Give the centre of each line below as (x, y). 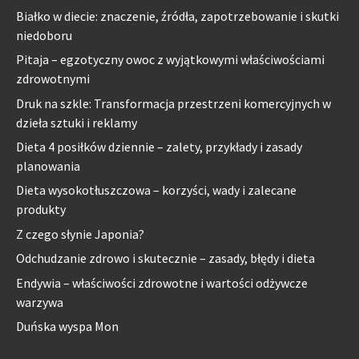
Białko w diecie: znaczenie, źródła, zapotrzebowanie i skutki (177, 16)
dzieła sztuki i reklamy (77, 122)
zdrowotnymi (53, 79)
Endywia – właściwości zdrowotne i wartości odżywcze (162, 282)
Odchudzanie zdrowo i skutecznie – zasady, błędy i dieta (165, 258)
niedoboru (44, 35)
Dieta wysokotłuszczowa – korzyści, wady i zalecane (156, 190)
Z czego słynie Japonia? (80, 234)
